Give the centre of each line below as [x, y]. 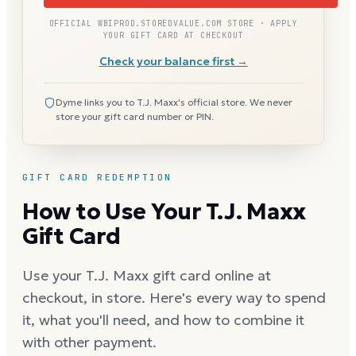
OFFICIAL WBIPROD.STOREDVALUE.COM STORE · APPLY [173, 23]
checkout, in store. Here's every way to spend [174, 297]
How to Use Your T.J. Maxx [164, 211]
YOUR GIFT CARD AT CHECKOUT [173, 35]
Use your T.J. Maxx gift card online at [147, 275]
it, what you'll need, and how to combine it [163, 319]
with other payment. [89, 342]
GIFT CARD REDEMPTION [97, 177]
